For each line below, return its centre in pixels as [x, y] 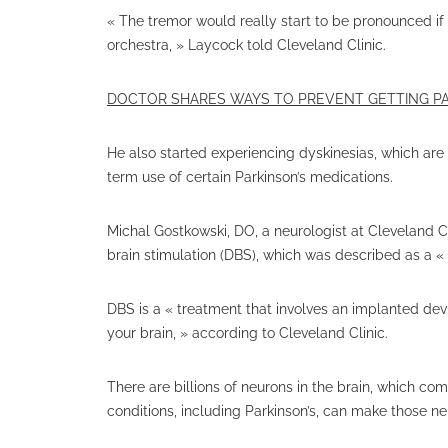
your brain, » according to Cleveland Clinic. [247, 333]
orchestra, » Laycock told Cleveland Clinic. [246, 45]
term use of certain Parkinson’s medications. [250, 177]
